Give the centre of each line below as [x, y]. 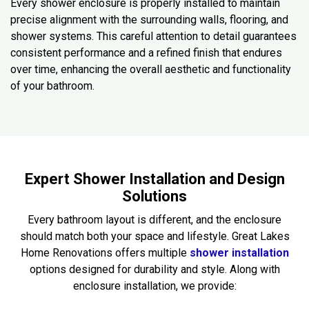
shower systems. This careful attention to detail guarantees [153, 36]
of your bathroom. [52, 86]
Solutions [154, 196]
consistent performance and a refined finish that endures [146, 52]
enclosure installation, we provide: [154, 286]
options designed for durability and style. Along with [154, 269]
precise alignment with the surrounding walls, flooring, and [149, 19]
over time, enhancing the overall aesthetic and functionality [151, 69]
